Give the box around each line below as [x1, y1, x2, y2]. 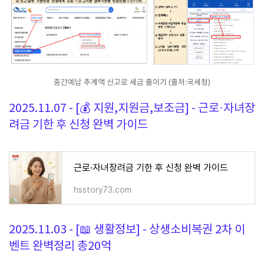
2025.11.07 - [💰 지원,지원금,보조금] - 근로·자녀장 [9, 101, 255, 115]
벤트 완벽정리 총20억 [9, 239, 111, 253]
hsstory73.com [74, 184, 131, 194]
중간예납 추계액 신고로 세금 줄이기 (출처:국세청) [54, 78, 210, 87]
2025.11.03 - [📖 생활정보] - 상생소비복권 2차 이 [9, 223, 245, 237]
